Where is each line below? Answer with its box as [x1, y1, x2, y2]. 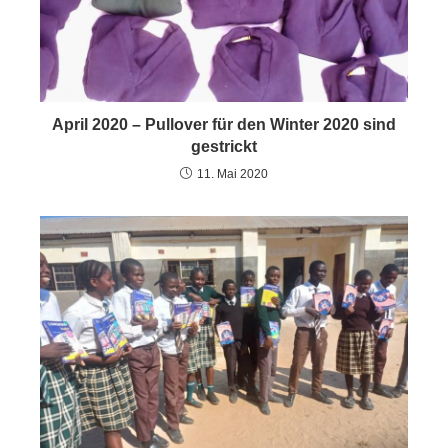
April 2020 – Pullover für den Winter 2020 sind [52, 116, 396, 134]
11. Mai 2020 [197, 167, 268, 182]
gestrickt [191, 138, 257, 156]
